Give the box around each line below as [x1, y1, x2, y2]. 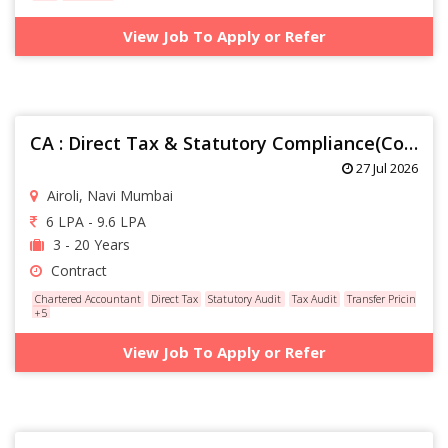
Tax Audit [291, 292, 337, 307]
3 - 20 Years [49, 235, 130, 255]
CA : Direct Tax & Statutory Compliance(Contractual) [404, 131, 418, 156]
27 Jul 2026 [353, 159, 418, 178]
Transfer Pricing [346, 292, 421, 307]
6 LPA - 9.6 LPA [42, 212, 146, 232]
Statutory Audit [208, 292, 282, 307]
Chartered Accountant [34, 292, 141, 307]
